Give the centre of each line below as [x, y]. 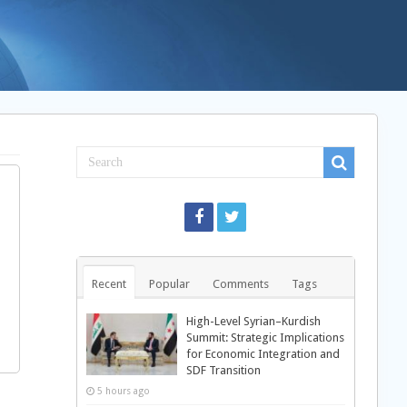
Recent [109, 284]
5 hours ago [123, 391]
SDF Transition [223, 370]
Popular [169, 284]
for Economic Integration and [263, 354]
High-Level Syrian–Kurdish [253, 321]
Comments [240, 284]
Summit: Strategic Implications [265, 338]
